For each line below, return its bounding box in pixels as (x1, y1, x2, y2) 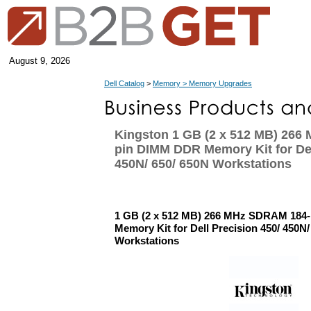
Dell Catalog (104, 79, 144, 87)
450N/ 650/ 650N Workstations (115, 157, 292, 171)
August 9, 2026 (9, 56, 70, 66)
